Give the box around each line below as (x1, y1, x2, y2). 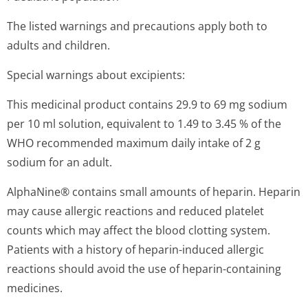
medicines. (7, 280, 63, 296)
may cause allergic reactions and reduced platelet (7, 203, 264, 219)
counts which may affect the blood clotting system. (7, 223, 270, 238)
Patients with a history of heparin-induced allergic (7, 242, 264, 257)
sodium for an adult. (7, 155, 112, 170)
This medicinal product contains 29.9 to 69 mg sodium (7, 97, 287, 112)
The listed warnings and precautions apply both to (7, 19, 267, 34)
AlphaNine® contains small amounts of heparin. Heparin (7, 184, 300, 199)
